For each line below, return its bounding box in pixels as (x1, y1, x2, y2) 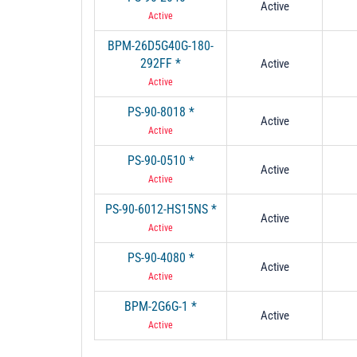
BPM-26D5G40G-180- (108, 37, 214, 53)
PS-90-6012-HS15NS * (104, 201, 217, 217)
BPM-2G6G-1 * (124, 298, 197, 314)
